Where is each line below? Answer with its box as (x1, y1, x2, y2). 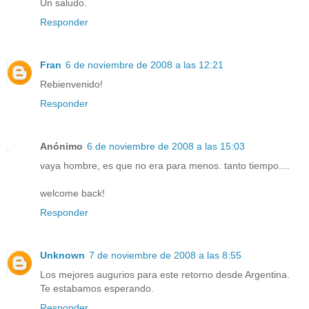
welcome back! (40, 188, 105, 199)
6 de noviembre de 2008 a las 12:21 (66, 59, 223, 71)
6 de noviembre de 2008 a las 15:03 (87, 141, 245, 152)
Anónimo (40, 141, 83, 152)
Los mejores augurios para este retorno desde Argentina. (40, 269, 290, 281)
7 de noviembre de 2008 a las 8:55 (89, 250, 241, 261)
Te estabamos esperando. (40, 283, 154, 295)
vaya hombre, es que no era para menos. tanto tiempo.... (40, 160, 290, 172)
